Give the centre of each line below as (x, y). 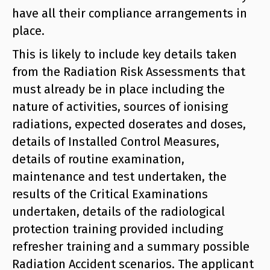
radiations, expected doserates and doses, (129, 124)
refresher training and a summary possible (131, 247)
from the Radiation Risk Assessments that (129, 72)
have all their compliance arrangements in (130, 14)
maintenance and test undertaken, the (119, 177)
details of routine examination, (98, 159)
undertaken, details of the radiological (118, 212)
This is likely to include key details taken (124, 55)
